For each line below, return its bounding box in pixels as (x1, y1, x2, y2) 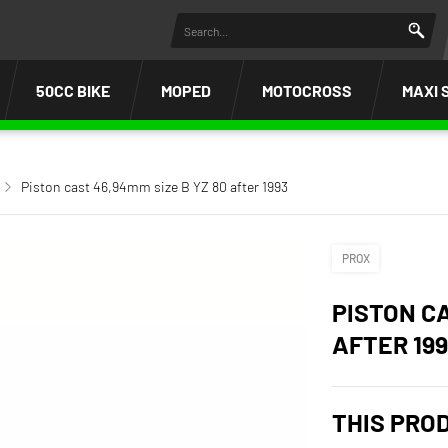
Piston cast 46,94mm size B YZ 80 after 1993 (21, 178, 288, 195)
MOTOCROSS (261, 80, 352, 100)
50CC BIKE (35, 80, 110, 100)
